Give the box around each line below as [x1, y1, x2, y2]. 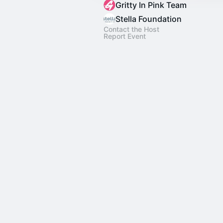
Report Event [104, 32, 146, 40]
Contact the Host [104, 25, 159, 33]
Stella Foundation [115, 14, 182, 24]
